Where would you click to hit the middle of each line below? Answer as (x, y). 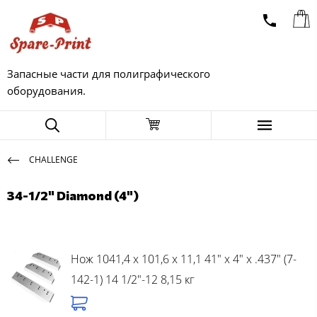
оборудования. (46, 91)
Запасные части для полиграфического (109, 74)
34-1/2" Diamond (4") (73, 195)
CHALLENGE (53, 159)
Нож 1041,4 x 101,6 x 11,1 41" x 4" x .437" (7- (184, 259)
